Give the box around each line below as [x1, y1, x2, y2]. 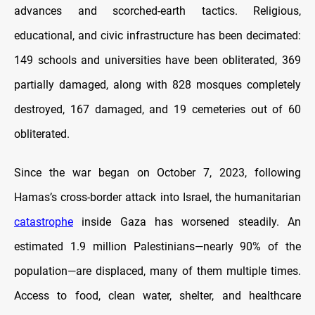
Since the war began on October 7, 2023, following [14, 165, 301, 179]
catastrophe [14, 214, 73, 229]
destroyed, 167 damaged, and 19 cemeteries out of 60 [14, 102, 301, 116]
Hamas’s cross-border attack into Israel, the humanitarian [14, 190, 301, 204]
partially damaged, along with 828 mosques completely [14, 77, 301, 91]
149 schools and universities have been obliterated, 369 [14, 53, 301, 67]
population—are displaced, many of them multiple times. [14, 264, 301, 278]
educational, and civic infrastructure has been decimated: [14, 28, 301, 42]
